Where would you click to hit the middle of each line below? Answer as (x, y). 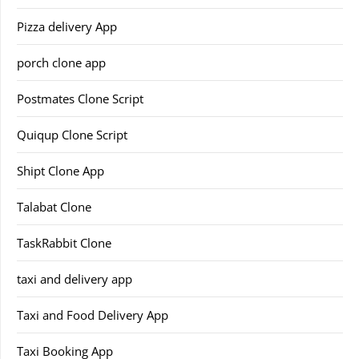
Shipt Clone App (61, 171)
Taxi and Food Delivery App (93, 315)
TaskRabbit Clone (64, 243)
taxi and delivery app (75, 279)
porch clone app (61, 63)
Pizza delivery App (67, 27)
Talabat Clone (54, 207)
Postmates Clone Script (80, 99)
